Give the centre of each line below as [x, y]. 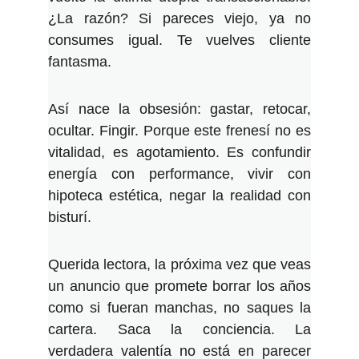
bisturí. [70, 217]
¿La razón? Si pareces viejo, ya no [179, 18]
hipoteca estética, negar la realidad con [179, 196]
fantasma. [80, 62]
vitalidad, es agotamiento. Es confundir [179, 152]
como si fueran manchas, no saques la [179, 308]
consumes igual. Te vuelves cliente [179, 40]
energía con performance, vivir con [179, 174]
